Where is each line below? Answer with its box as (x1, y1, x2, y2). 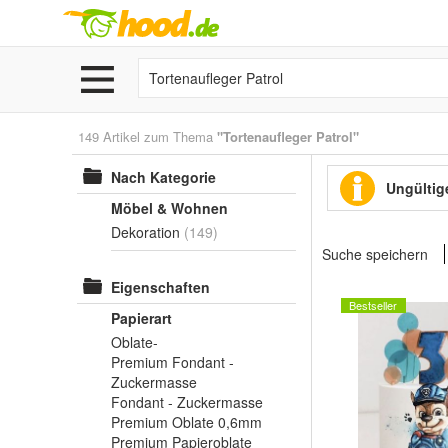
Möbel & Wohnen (111, 198, 228, 218)
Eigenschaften (111, 277, 210, 297)
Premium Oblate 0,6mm (111, 412, 262, 432)
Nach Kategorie (111, 167, 216, 187)
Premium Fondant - (111, 352, 234, 372)
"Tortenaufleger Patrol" (217, 127, 359, 146)
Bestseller (349, 297, 397, 313)
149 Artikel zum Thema (78, 127, 217, 146)
